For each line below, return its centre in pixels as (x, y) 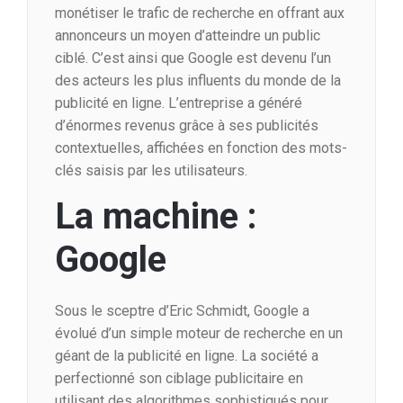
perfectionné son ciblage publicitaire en (179, 379)
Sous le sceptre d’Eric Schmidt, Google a (182, 311)
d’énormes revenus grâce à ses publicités (187, 126)
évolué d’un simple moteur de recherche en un (199, 334)
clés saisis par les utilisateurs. (151, 171)
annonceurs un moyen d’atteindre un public (188, 36)
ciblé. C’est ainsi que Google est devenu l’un (193, 58)
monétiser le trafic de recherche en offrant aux (200, 13)
